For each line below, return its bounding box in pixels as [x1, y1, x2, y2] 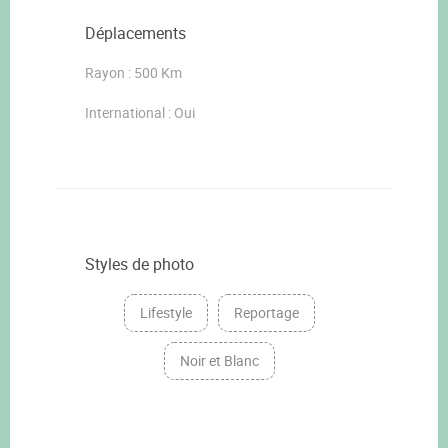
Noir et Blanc [179, 350, 259, 370]
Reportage [233, 302, 299, 322]
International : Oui [85, 102, 195, 122]
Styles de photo [85, 252, 194, 275]
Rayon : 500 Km [85, 62, 182, 82]
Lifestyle [139, 302, 192, 322]
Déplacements [85, 21, 186, 44]
